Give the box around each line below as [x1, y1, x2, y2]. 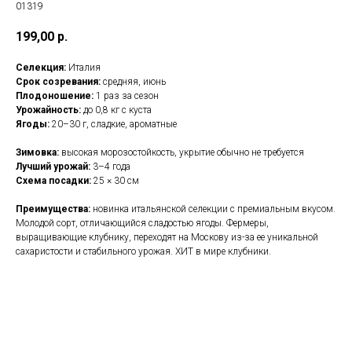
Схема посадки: [16, 175, 91, 187]
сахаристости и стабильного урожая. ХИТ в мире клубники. [16, 246, 271, 258]
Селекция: [16, 62, 66, 74]
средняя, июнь [101, 76, 166, 88]
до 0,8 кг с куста [81, 104, 152, 116]
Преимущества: [16, 203, 90, 215]
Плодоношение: [16, 90, 93, 102]
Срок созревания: [16, 76, 101, 88]
